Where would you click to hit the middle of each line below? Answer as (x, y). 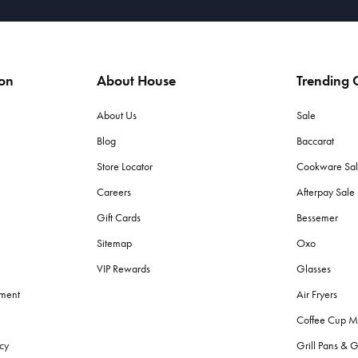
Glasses (313, 269)
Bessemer (317, 218)
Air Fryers (316, 295)
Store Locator (125, 167)
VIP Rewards (124, 269)
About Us (117, 116)
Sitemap (115, 244)
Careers (114, 193)
